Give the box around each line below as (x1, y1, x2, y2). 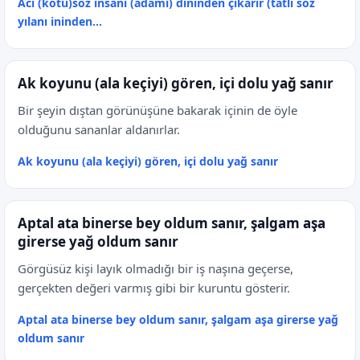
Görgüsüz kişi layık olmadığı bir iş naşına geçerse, (18, 260, 293, 276)
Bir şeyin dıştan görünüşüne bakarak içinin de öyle (18, 102, 297, 118)
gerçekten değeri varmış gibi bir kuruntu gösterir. (18, 280, 290, 296)
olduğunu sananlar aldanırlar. (18, 121, 180, 137)
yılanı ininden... (18, 14, 102, 29)
